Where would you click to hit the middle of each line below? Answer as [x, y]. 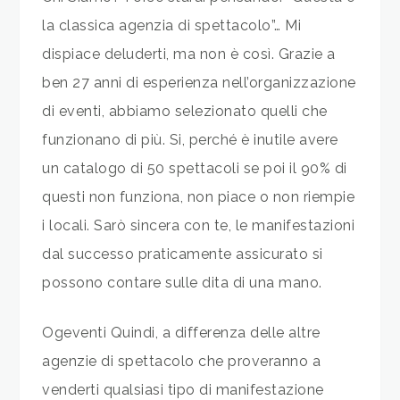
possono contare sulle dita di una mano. [182, 283]
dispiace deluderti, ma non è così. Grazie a [189, 54]
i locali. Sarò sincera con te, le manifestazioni [199, 226]
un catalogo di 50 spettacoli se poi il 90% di [195, 169]
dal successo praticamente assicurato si [183, 254]
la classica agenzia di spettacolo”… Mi [172, 26]
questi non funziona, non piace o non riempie [199, 197]
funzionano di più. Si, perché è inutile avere [190, 140]
